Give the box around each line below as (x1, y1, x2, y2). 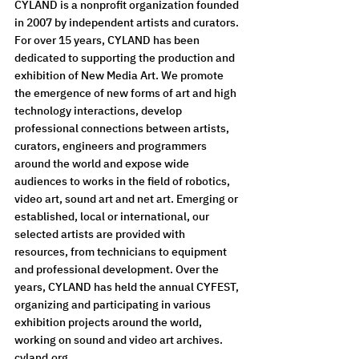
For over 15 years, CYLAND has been (14, 32, 202, 47)
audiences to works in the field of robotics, (14, 173, 232, 188)
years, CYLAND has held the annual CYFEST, (14, 279, 241, 294)
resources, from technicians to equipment (14, 244, 229, 259)
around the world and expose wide (14, 155, 192, 171)
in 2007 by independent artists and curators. (14, 14, 241, 30)
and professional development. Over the (14, 261, 221, 276)
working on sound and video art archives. (14, 332, 223, 347)
